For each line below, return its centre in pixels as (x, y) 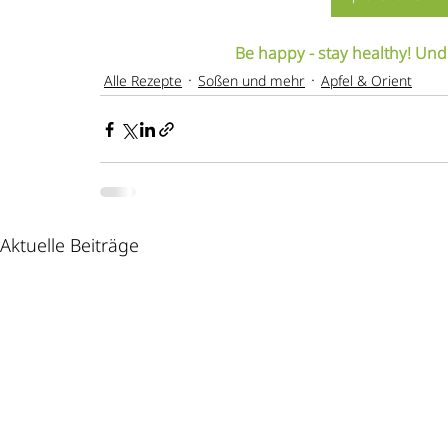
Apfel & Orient (366, 80)
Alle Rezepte (143, 80)
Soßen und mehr (251, 80)
